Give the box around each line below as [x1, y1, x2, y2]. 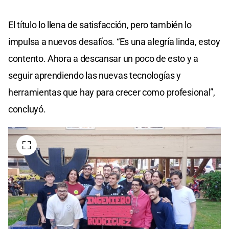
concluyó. [8, 103, 46, 114]
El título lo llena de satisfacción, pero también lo [8, 19, 192, 30]
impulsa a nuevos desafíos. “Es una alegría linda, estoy [8, 36, 220, 47]
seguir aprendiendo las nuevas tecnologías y [8, 70, 181, 81]
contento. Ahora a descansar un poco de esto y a [8, 53, 198, 64]
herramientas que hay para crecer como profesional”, [8, 86, 215, 98]
